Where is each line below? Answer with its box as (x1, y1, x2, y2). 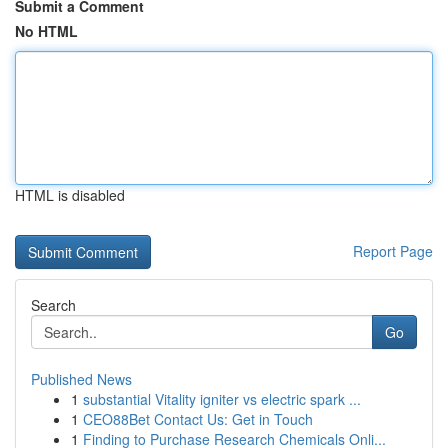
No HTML (15, 21, 78, 41)
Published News (31, 369, 132, 389)
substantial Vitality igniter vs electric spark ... (83, 389, 361, 409)
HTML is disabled (15, 185, 125, 205)
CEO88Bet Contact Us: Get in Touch (83, 409, 313, 429)
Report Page (353, 241, 433, 261)
